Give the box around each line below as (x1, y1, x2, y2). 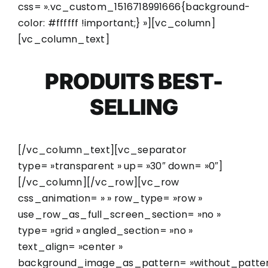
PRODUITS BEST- (45, 68, 223, 95)
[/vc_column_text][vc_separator (18, 142, 187, 157)
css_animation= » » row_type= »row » (18, 191, 203, 205)
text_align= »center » (18, 239, 123, 254)
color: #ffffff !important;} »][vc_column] (18, 16, 215, 30)
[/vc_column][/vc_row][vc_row (18, 175, 179, 189)
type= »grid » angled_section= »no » (18, 223, 193, 237)
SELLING (90, 93, 178, 120)
